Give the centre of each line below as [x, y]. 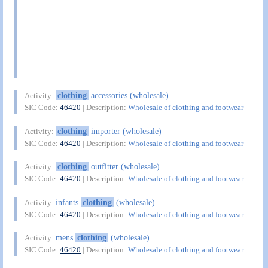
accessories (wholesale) [128, 95]
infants [68, 202]
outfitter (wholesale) [124, 167]
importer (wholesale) [125, 131]
